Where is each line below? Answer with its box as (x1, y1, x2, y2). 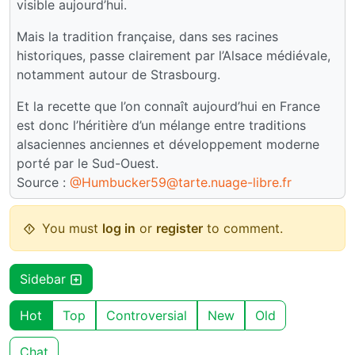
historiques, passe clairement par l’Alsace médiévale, (17, 48, 330, 64)
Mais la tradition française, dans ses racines (17, 29, 278, 45)
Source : (17, 174, 70, 191)
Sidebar (20, 271, 70, 288)
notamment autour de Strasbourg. (17, 67, 220, 83)
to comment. (203, 220, 283, 237)
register (156, 220, 203, 237)
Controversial (106, 307, 187, 324)
